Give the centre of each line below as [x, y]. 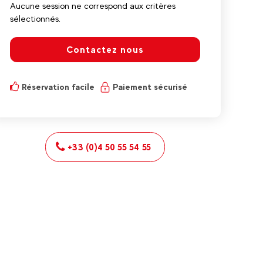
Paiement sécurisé [150, 87]
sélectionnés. [35, 18]
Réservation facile [58, 87]
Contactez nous [105, 50]
